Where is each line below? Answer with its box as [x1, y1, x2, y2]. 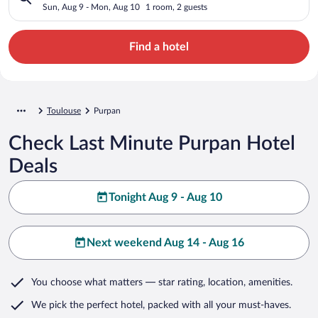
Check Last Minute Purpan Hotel [9, 133, 295, 153]
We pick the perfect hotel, [31, 300, 145, 310]
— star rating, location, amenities [143, 277, 290, 287]
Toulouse [47, 106, 81, 115]
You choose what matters [31, 277, 143, 287]
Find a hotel [129, 40, 189, 53]
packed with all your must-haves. [145, 300, 291, 310]
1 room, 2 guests [146, 2, 207, 11]
